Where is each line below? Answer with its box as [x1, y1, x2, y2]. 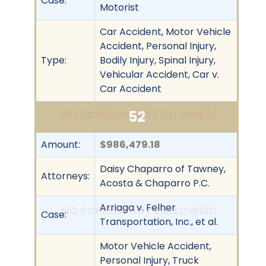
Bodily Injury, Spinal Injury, [100, 53, 216, 67]
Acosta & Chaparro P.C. [100, 176, 210, 190]
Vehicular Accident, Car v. [100, 67, 219, 81]
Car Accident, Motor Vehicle [100, 24, 231, 39]
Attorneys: [41, 169, 90, 183]
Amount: [41, 137, 80, 151]
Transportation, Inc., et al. [100, 214, 218, 229]
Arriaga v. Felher [100, 200, 176, 214]
